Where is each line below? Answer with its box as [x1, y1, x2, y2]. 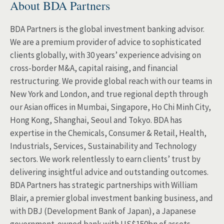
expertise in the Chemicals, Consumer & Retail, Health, [10, 127, 206, 138]
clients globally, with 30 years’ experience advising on [10, 49, 201, 60]
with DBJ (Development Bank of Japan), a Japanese [10, 205, 196, 216]
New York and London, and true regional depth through [10, 88, 208, 99]
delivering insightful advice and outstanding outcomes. [10, 166, 208, 177]
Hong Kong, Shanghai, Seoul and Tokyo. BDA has [10, 114, 182, 125]
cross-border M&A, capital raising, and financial [10, 62, 178, 73]
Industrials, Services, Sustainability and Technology [10, 140, 196, 151]
